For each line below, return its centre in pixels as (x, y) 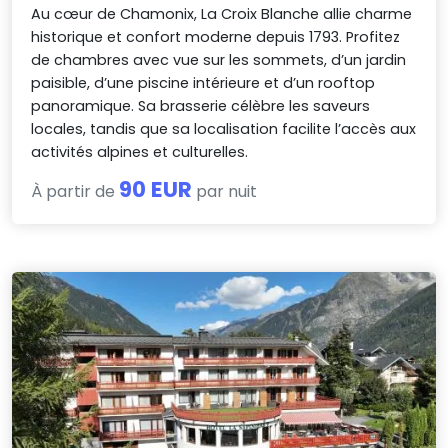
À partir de (75, 192)
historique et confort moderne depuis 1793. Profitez (216, 37)
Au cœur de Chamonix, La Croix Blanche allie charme (222, 14)
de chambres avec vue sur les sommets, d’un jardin (219, 60)
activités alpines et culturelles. (140, 152)
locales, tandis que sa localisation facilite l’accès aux (224, 129)
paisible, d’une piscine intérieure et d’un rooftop (203, 83)
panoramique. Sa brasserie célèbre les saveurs (201, 106)
